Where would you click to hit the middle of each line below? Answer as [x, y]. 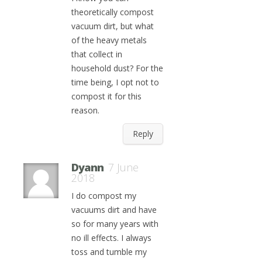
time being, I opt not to [115, 82]
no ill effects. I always [111, 238]
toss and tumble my [109, 252]
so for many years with [115, 224]
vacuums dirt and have [114, 210]
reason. [85, 110]
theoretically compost [113, 12]
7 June [123, 167]
